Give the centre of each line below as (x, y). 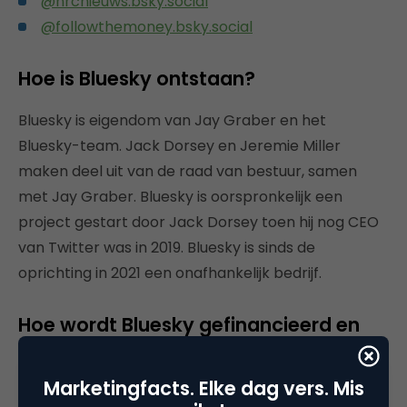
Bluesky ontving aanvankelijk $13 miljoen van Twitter (202, 389)
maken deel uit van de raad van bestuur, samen (188, 171)
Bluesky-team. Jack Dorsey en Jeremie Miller (179, 146)
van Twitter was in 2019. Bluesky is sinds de (167, 248)
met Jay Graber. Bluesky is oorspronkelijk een (180, 197)
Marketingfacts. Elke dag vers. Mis (203, 388)
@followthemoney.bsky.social (147, 27)
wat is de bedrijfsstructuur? (148, 347)
